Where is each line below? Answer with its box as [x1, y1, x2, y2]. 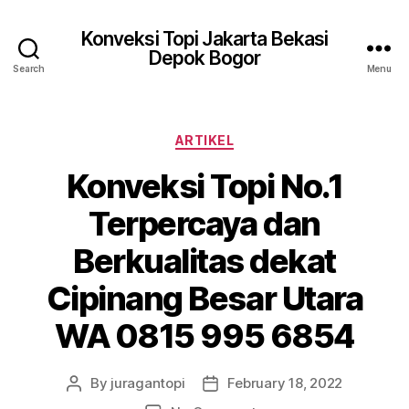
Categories [204, 127, 285, 146]
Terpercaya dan [89, 203, 320, 244]
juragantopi [110, 373, 185, 392]
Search [13, 63, 45, 74]
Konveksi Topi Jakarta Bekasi [80, 26, 329, 50]
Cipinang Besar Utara [46, 278, 363, 319]
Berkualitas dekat [73, 240, 336, 281]
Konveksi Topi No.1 [66, 165, 343, 206]
